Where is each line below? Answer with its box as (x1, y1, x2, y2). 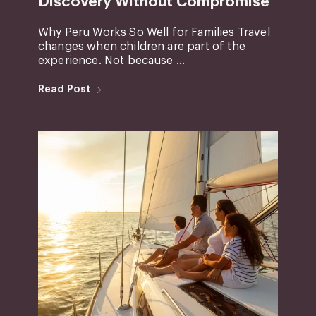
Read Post (37, 83, 92, 94)
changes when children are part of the (37, 40, 245, 52)
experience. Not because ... (37, 54, 186, 66)
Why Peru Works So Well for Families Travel (37, 26, 270, 38)
